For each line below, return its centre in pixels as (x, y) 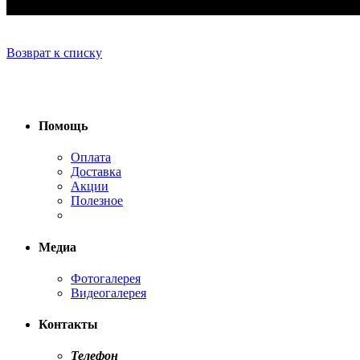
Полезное (97, 201)
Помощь (63, 126)
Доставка (96, 172)
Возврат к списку (54, 52)
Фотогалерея (106, 278)
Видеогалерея (108, 292)
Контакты (68, 325)
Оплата (91, 157)
